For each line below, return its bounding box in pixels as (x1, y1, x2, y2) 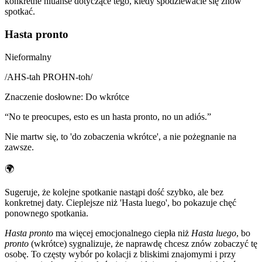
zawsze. (5, 142, 34, 152)
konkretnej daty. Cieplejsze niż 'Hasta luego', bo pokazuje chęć (5, 197, 236, 208)
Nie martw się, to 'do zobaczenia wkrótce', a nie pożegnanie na (5, 131, 236, 142)
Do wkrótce (85, 91, 129, 102)
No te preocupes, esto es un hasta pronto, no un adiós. (9, 111, 207, 122)
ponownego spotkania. (5, 208, 88, 218)
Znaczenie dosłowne (5, 91, 81, 102)
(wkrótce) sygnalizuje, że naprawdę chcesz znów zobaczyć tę (29, 238, 257, 249)
